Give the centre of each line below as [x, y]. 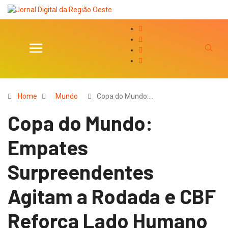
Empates [48, 147]
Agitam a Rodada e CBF [112, 196]
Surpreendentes [81, 171]
